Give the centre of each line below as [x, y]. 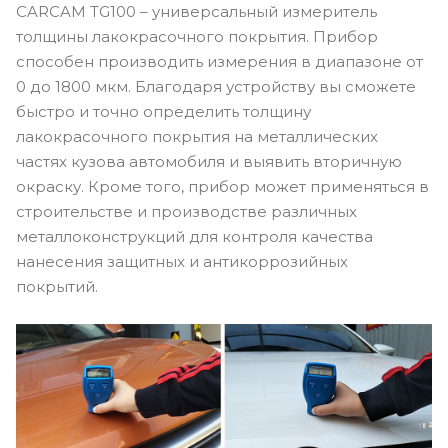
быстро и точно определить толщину [163, 111]
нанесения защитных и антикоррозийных [182, 261]
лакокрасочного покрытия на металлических [197, 136]
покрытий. [57, 286]
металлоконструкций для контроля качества [194, 236]
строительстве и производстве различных [186, 211]
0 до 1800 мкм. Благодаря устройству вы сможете [216, 86]
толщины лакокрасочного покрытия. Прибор [197, 36]
